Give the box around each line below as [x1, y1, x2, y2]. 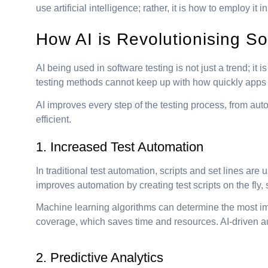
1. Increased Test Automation [36, 139, 203, 155]
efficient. [36, 114, 71, 125]
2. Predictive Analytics [36, 249, 163, 265]
